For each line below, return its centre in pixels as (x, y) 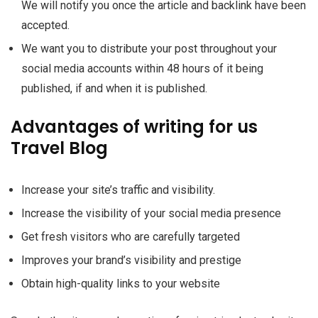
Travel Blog (59, 148)
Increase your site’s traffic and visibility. (118, 190)
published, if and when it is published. (114, 88)
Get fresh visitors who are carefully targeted (131, 237)
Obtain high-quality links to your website (121, 284)
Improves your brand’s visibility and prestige (131, 260)
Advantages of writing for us (134, 127)
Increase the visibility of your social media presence (151, 213)
